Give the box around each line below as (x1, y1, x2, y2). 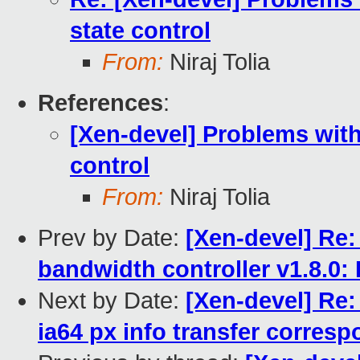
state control (70, 18, 211, 44)
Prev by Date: (38, 225, 186, 252)
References (38, 90, 163, 117)
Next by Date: (38, 288, 186, 314)
